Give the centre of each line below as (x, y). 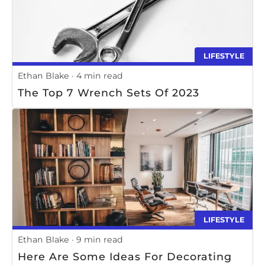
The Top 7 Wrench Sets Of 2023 (109, 93)
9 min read (100, 240)
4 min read (100, 76)
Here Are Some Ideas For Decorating (125, 256)
